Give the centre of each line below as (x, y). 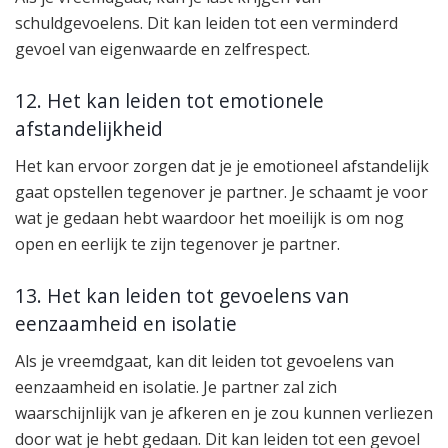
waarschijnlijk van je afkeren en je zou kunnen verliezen (224, 412)
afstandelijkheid (89, 129)
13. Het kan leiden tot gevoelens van (182, 296)
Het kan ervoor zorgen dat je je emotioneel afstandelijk (222, 165)
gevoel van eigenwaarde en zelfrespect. (162, 48)
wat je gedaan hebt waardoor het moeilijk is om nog (209, 217)
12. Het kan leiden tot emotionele (169, 101)
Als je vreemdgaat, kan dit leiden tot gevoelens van (204, 360)
